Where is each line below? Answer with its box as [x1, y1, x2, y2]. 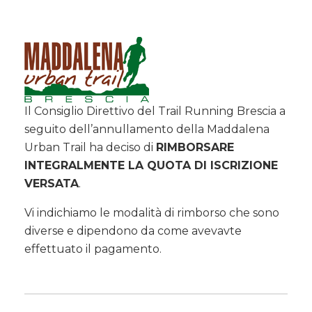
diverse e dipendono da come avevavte [24, 224, 242, 237]
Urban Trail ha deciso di [24, 141, 156, 154]
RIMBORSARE [156, 141, 234, 154]
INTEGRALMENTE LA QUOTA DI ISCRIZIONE [24, 159, 278, 172]
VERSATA [24, 177, 79, 190]
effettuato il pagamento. [24, 242, 162, 256]
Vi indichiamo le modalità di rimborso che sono [24, 206, 279, 219]
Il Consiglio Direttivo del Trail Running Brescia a [24, 104, 286, 118]
